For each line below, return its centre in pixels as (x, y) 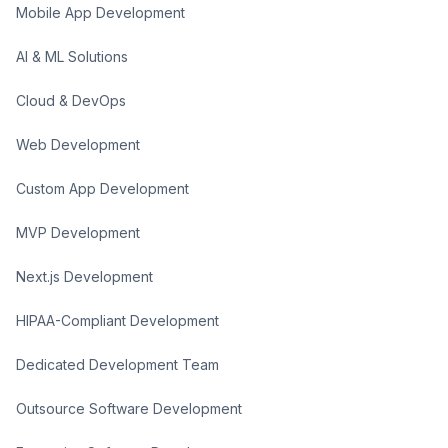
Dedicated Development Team (117, 364)
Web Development (78, 144)
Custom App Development (102, 188)
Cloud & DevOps (71, 100)
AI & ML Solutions (72, 56)
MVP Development (78, 232)
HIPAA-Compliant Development (117, 320)
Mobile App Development (100, 12)
